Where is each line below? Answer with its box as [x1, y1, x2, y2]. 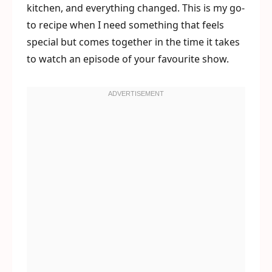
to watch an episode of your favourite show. [27, 52, 229, 66]
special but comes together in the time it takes [27, 35, 240, 49]
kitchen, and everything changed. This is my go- [27, 1, 245, 15]
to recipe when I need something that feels [27, 18, 224, 32]
